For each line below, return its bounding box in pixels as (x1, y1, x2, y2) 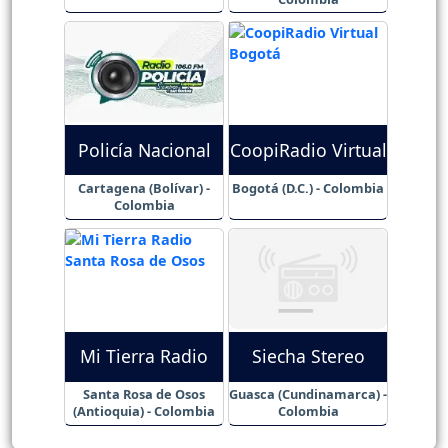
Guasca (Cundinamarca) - (229, 385, 387, 404)
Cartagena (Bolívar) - (78, 179, 210, 198)
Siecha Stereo (251, 344, 365, 369)
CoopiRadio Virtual (229, 137, 387, 162)
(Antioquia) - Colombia (73, 402, 215, 421)
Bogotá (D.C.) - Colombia (232, 179, 384, 198)
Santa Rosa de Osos (83, 385, 205, 404)
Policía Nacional (77, 137, 211, 162)
